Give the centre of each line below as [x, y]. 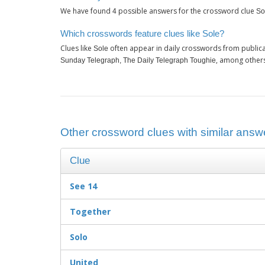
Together [90, 212]
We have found [86, 11]
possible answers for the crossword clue [186, 11]
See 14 [83, 186]
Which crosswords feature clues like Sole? [142, 33]
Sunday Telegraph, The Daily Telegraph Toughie [138, 61]
